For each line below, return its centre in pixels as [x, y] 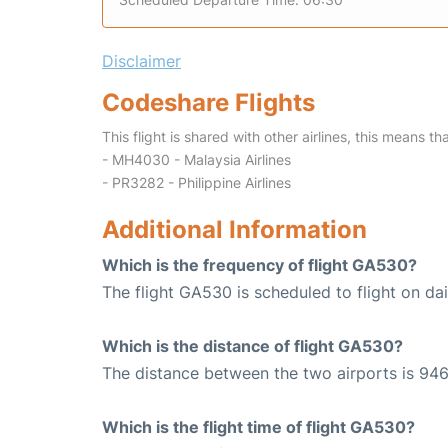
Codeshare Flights [208, 103]
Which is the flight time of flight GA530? [258, 427]
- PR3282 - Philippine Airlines [196, 183]
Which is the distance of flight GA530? [252, 346]
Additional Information [234, 230]
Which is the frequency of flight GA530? [259, 265]
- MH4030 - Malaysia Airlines [196, 160]
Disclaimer [141, 61]
